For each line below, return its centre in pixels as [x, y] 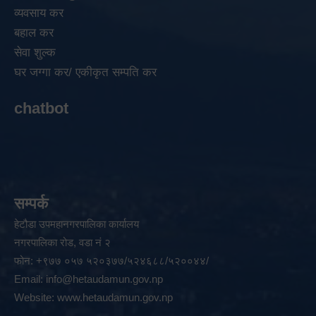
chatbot [41, 109]
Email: [30, 279]
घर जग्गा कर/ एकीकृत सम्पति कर [85, 73]
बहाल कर [34, 33]
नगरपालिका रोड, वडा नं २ [62, 243]
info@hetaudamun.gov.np [104, 279]
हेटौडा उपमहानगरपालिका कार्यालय [77, 224]
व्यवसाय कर [39, 13]
